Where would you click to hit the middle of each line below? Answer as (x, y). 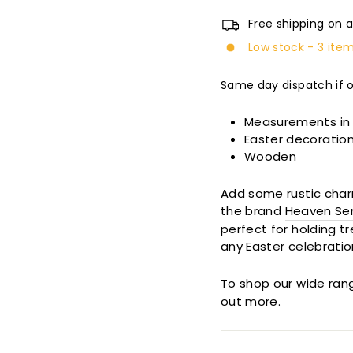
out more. (251, 302)
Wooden (271, 157)
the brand (253, 211)
